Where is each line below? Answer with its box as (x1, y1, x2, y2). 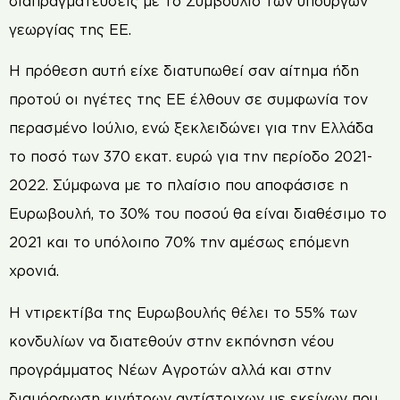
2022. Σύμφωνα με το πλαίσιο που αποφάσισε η (9, 177, 348, 194)
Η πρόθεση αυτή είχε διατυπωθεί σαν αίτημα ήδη (9, 62, 359, 79)
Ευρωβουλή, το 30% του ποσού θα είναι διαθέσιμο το (9, 205, 387, 222)
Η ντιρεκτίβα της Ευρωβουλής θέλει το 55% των (9, 304, 357, 321)
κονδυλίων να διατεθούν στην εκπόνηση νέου (9, 332, 334, 349)
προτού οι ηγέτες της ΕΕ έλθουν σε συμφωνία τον (9, 91, 368, 108)
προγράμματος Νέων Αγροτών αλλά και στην (9, 361, 331, 378)
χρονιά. (9, 262, 59, 279)
